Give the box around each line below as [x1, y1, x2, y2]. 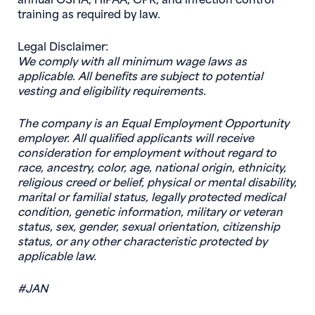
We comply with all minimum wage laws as [18, 52, 247, 68]
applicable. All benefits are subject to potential [18, 67, 263, 83]
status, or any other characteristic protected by [18, 232, 267, 248]
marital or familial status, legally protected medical [18, 188, 285, 204]
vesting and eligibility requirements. [18, 82, 206, 98]
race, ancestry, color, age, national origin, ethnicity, [18, 158, 286, 174]
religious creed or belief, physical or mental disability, [18, 173, 297, 189]
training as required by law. [18, 5, 160, 21]
